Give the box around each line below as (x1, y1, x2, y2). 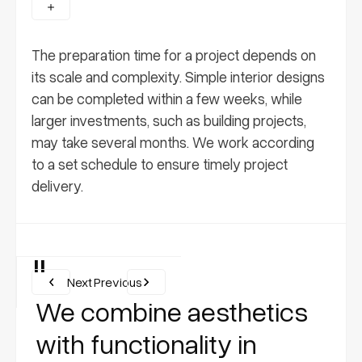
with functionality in (36, 326, 258, 360)
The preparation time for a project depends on (32, 45, 317, 64)
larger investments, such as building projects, (32, 111, 307, 129)
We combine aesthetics (36, 293, 309, 327)
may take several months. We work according (32, 133, 315, 151)
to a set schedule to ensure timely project (32, 154, 288, 173)
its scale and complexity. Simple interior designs (32, 67, 326, 86)
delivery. (32, 176, 84, 195)
